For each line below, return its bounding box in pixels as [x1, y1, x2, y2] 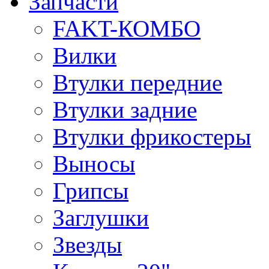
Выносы [53, 151, 135, 177]
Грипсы [53, 178, 128, 204]
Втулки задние [53, 97, 197, 122]
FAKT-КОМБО [53, 16, 201, 41]
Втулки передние [53, 70, 222, 95]
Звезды [53, 232, 122, 258]
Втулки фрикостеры [53, 124, 251, 150]
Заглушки [53, 205, 149, 231]
